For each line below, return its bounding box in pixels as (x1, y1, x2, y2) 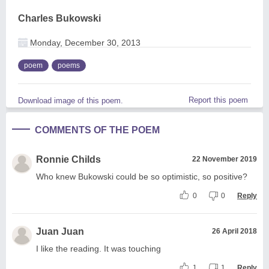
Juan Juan (36, 226, 84, 237)
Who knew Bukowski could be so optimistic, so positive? (36, 171, 247, 181)
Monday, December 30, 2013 (28, 37, 141, 47)
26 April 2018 (212, 226, 257, 235)
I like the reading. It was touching (36, 243, 161, 253)
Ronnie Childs (36, 154, 101, 165)
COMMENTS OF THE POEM (35, 124, 160, 135)
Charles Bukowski (18, 13, 101, 23)
